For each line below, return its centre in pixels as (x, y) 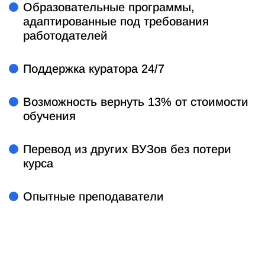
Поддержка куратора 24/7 (94, 69)
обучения (49, 116)
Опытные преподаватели (93, 197)
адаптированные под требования (116, 22)
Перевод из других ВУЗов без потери (127, 149)
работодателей (65, 36)
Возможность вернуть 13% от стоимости (136, 102)
